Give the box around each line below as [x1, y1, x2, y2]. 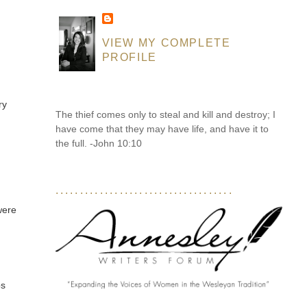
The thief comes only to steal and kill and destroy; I [55, 109, 275, 121]
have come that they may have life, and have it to [55, 123, 269, 135]
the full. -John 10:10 [55, 138, 142, 149]
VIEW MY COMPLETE [101, 36, 231, 49]
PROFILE [101, 51, 157, 64]
